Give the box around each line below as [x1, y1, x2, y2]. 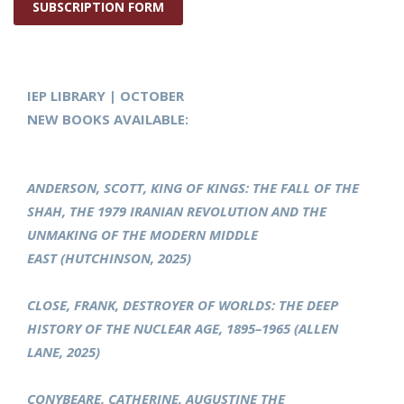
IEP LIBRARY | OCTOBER [27, 87, 184, 106]
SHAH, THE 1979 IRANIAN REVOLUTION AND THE [27, 202, 326, 221]
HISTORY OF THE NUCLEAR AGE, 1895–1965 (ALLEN [27, 319, 338, 338]
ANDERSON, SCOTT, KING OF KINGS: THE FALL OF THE [27, 179, 359, 197]
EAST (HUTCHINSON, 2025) [27, 249, 191, 268]
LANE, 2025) [27, 343, 100, 362]
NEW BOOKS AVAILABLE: [27, 110, 188, 129]
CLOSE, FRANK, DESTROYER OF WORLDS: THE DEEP [27, 296, 338, 315]
